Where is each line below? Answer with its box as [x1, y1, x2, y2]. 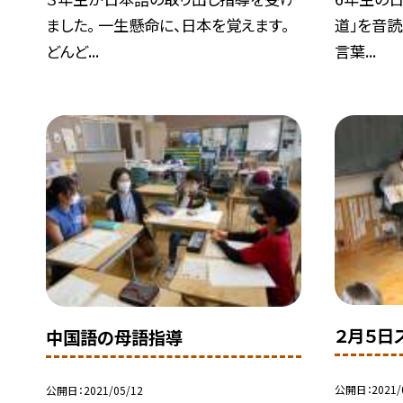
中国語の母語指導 [46, 324, 184, 350]
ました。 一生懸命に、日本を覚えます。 [46, 13, 290, 37]
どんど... [46, 40, 100, 63]
